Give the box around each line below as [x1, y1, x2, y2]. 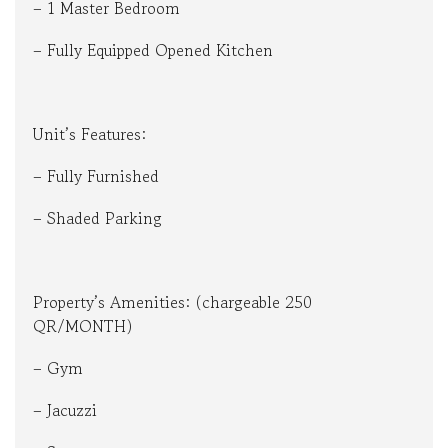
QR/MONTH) [33, 314, 133, 339]
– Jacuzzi [33, 398, 97, 423]
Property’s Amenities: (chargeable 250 [33, 290, 312, 315]
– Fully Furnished [33, 164, 159, 189]
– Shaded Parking [33, 206, 162, 231]
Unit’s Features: [33, 122, 146, 147]
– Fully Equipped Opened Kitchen [33, 38, 273, 63]
